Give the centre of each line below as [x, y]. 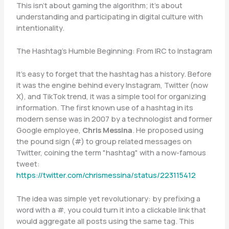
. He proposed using [168, 130]
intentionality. [40, 27]
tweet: [28, 164]
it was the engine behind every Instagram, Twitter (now [112, 85]
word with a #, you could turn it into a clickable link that [111, 209]
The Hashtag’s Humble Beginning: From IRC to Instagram [114, 50]
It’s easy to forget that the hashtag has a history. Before [114, 74]
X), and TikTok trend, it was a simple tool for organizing [111, 96]
